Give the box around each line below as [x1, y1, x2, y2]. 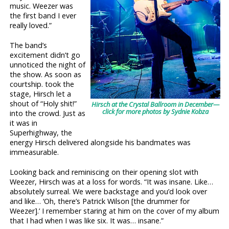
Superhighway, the [10, 127, 73, 138]
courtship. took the [10, 79, 75, 89]
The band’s [10, 40, 48, 50]
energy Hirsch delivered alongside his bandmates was [10, 137, 191, 147]
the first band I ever [10, 10, 77, 20]
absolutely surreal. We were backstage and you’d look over [10, 186, 208, 196]
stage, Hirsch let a [10, 88, 72, 99]
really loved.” [10, 20, 52, 30]
